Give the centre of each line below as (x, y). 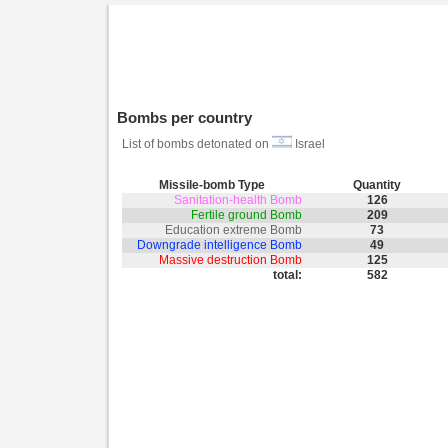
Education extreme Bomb (233, 230)
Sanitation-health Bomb (238, 200)
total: (287, 275)
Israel (308, 144)
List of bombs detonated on (197, 144)
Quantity (377, 185)
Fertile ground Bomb (246, 215)
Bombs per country (184, 117)
